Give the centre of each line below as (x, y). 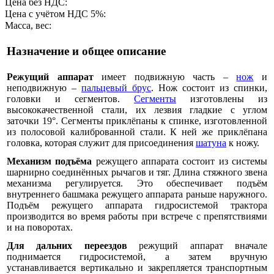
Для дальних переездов (67, 245)
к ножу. (243, 143)
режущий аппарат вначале (197, 245)
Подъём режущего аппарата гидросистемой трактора (137, 205)
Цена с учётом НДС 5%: (55, 13)
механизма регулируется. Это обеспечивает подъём (137, 183)
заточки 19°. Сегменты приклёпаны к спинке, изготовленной (137, 120)
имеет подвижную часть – (165, 76)
